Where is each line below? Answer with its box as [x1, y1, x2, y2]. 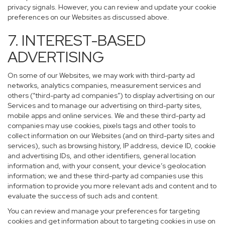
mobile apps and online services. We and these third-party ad [8, 111, 205, 120]
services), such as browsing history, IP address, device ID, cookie [8, 141, 216, 150]
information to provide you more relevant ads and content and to [8, 181, 216, 190]
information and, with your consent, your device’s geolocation [8, 161, 206, 170]
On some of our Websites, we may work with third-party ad [8, 71, 195, 80]
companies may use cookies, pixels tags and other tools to [8, 121, 195, 130]
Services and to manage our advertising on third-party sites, [8, 101, 202, 110]
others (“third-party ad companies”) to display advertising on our [8, 91, 215, 100]
